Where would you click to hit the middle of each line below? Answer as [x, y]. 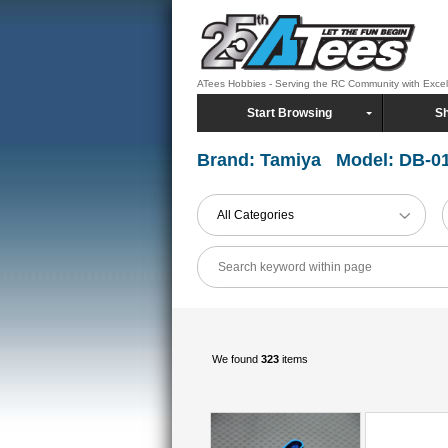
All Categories [255, 215]
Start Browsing [289, 113]
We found [236, 358]
